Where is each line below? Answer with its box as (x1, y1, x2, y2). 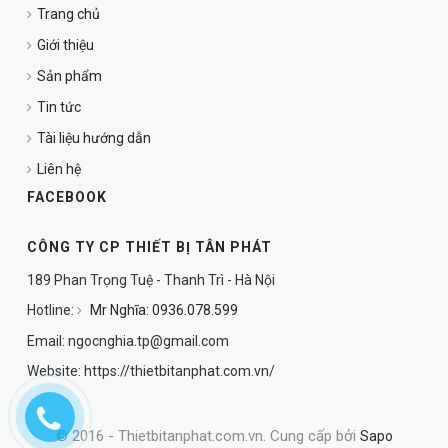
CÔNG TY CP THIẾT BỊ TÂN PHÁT (27, 239, 272, 255)
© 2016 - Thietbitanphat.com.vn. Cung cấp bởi (55, 427, 360, 445)
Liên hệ (37, 161, 81, 177)
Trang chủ (37, 6, 100, 22)
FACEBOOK (27, 189, 107, 205)
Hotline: (27, 302, 77, 318)
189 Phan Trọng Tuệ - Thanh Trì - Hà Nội (27, 272, 275, 288)
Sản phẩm (37, 68, 102, 84)
